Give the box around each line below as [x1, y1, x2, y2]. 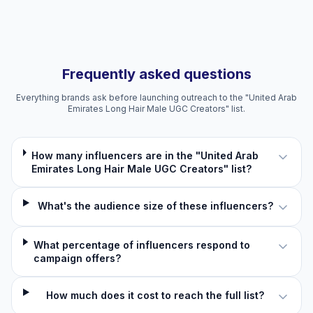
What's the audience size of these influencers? [37, 200, 273, 212]
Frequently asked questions [61, 66, 252, 82]
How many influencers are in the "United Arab [31, 150, 259, 161]
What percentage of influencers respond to [33, 239, 250, 251]
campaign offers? [33, 252, 121, 264]
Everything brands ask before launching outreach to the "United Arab [16, 92, 297, 103]
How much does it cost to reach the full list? [46, 289, 265, 301]
